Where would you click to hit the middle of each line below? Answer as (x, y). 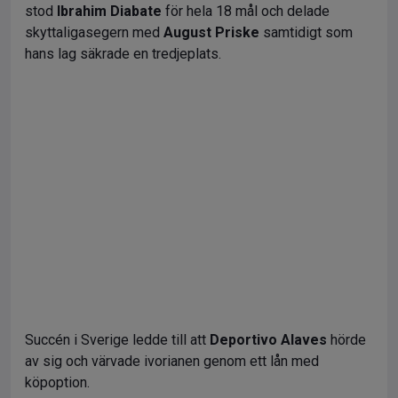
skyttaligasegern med (94, 32)
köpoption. (57, 382)
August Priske (211, 32)
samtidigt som (306, 32)
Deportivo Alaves (268, 339)
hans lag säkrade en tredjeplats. (123, 53)
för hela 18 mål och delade (246, 11)
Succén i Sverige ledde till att (117, 339)
